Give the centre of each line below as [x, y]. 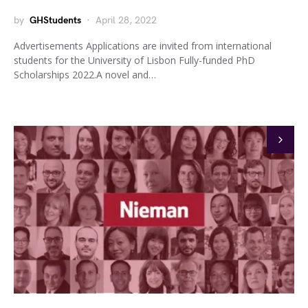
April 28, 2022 [126, 20]
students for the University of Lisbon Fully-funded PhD [134, 60]
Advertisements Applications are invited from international [143, 46]
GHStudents [55, 20]
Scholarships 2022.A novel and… [85, 75]
